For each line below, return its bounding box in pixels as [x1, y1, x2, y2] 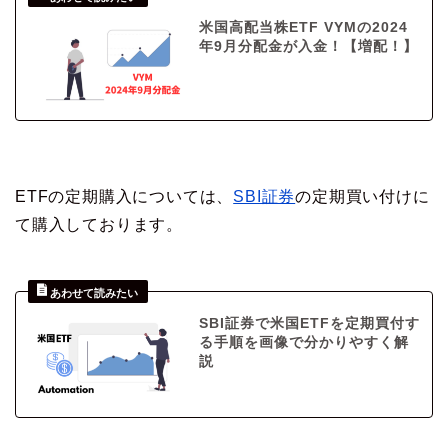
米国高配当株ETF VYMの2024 [198, 19, 408, 35]
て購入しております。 [15, 216, 183, 234]
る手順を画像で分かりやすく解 [198, 335, 409, 351]
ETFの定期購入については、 [15, 188, 234, 206]
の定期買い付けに [295, 188, 430, 206]
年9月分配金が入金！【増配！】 [198, 38, 418, 54]
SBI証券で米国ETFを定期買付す [198, 316, 420, 332]
